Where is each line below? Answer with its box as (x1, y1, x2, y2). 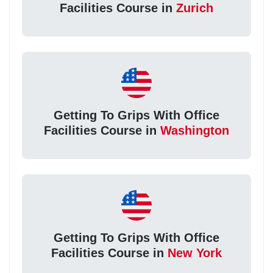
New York (168, 246, 222, 260)
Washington (160, 123, 229, 137)
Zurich (176, 1, 213, 15)
